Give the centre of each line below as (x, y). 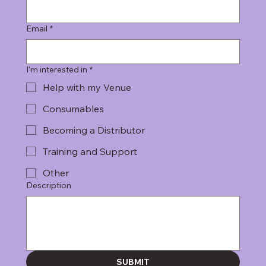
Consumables (73, 108)
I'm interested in (57, 69)
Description (49, 185)
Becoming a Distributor (94, 130)
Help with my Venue (87, 87)
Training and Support (90, 151)
